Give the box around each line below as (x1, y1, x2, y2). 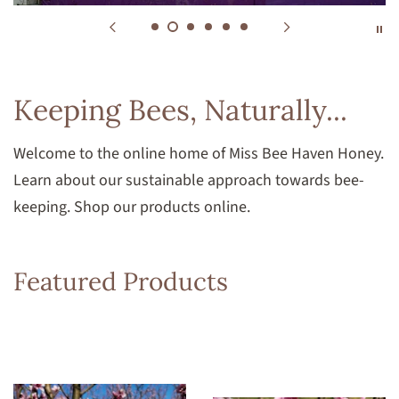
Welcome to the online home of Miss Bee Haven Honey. (13, 142, 384, 166)
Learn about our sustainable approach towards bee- (13, 169, 364, 192)
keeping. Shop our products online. (13, 196, 250, 219)
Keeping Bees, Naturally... (13, 92, 347, 129)
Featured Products (13, 265, 228, 298)
